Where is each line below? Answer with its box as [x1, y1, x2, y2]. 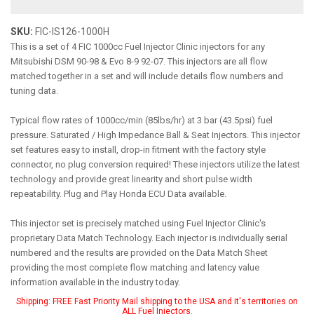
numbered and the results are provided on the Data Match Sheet [11, 247, 268, 258]
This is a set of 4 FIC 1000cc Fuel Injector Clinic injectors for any [11, 41, 265, 52]
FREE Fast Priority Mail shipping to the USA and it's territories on [53, 296, 298, 306]
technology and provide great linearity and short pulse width [11, 174, 252, 184]
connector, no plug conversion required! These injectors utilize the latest [11, 159, 300, 170]
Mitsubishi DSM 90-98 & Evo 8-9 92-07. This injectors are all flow [11, 56, 268, 67]
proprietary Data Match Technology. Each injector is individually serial [11, 233, 287, 243]
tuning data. [11, 86, 58, 96]
